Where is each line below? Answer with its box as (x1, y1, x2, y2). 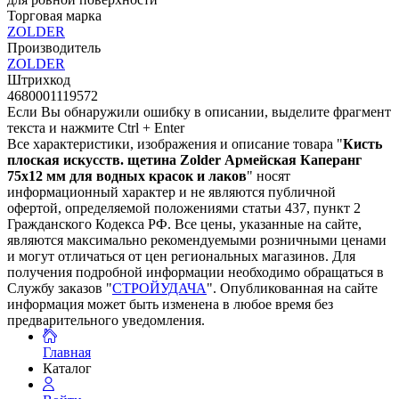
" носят (247, 168, 290, 184)
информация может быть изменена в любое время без (7, 297, 333, 313)
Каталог (43, 361, 92, 377)
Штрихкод (7, 72, 70, 88)
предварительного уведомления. (7, 313, 205, 329)
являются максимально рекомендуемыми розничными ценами (7, 232, 387, 248)
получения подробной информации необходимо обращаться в (7, 265, 384, 281)
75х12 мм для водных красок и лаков (7, 168, 247, 184)
